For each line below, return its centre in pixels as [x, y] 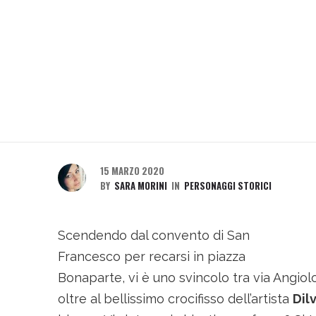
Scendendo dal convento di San [154, 235]
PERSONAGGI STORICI [228, 186]
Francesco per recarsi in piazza [152, 256]
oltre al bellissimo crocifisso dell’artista [175, 299]
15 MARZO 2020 [132, 171]
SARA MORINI [141, 186]
